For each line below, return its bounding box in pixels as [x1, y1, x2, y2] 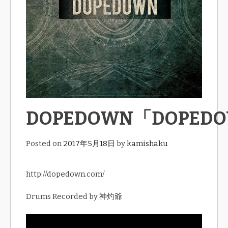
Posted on [26, 139, 63, 149]
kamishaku [127, 139, 168, 149]
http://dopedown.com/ [26, 169, 105, 179]
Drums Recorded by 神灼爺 [26, 192, 122, 202]
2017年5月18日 [63, 139, 115, 149]
